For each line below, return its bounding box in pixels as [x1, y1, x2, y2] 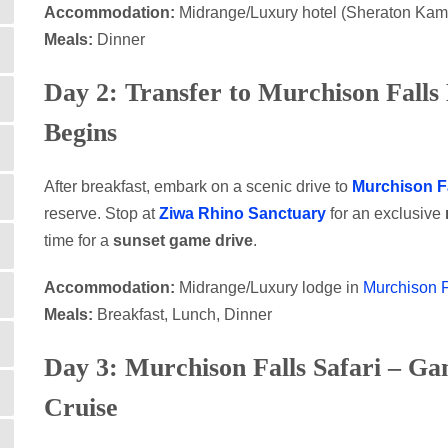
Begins [44, 118, 117, 147]
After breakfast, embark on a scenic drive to [44, 178, 352, 195]
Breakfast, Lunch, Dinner [93, 306, 272, 323]
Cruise [44, 393, 118, 422]
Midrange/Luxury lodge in [175, 279, 363, 296]
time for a [44, 232, 113, 249]
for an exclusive [326, 205, 445, 222]
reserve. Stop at [44, 205, 159, 222]
